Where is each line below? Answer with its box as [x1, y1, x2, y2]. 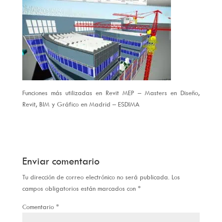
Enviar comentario [22, 154, 100, 167]
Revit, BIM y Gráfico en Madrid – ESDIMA [22, 100, 139, 108]
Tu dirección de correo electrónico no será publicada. [22, 172, 169, 181]
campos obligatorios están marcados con [22, 184, 138, 192]
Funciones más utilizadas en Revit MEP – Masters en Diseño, [22, 88, 200, 97]
